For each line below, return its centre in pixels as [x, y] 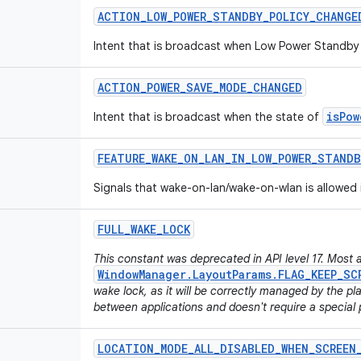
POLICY [289, 17]
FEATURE [121, 158]
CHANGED [278, 87]
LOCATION [126, 349]
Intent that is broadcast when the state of [208, 117]
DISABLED [247, 349]
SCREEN [336, 349]
